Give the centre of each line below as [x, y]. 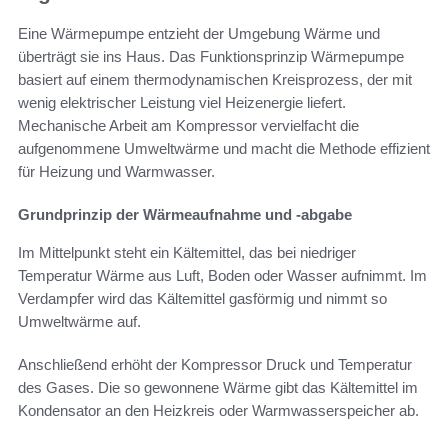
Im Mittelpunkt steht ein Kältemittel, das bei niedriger [187, 252]
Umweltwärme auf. [79, 321]
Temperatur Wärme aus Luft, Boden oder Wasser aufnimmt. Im [222, 275]
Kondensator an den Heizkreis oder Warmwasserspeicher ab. [218, 410]
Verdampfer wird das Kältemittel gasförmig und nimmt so [202, 298]
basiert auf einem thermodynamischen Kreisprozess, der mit [215, 79]
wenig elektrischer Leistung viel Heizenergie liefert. [182, 102]
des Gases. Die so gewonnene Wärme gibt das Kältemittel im [218, 387]
